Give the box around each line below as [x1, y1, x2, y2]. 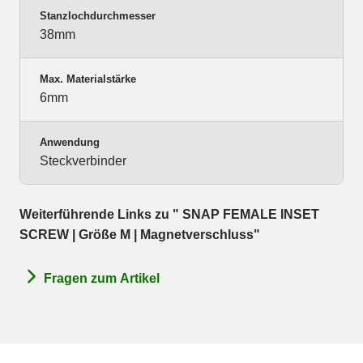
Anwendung [40, 136, 100, 149]
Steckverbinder [40, 154, 126, 169]
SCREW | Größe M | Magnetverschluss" [19, 228, 260, 242]
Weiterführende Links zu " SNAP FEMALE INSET [19, 207, 319, 222]
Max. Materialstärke [40, 73, 136, 86]
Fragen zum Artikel [44, 271, 160, 285]
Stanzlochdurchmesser [40, 10, 156, 23]
